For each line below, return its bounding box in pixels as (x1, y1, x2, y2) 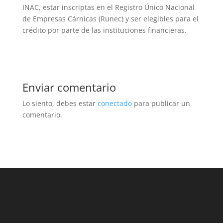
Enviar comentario (22, 80, 116, 95)
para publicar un (131, 99, 190, 109)
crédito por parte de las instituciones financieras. (22, 25, 187, 35)
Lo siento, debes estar (22, 99, 98, 109)
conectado (97, 99, 132, 109)
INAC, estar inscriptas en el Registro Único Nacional (22, 2, 195, 12)
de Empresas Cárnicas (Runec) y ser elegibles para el (22, 14, 199, 24)
